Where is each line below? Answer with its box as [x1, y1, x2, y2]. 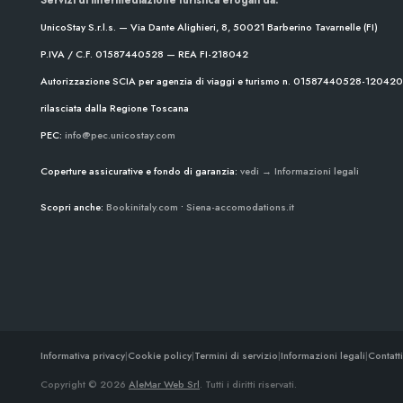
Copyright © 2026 [40, 377, 129, 392]
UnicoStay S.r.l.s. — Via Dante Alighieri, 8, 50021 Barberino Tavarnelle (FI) [40, 19, 378, 34]
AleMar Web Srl [129, 377, 200, 392]
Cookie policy [128, 348, 192, 363]
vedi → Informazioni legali [240, 163, 359, 178]
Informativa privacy [40, 348, 125, 363]
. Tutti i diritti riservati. [200, 377, 297, 392]
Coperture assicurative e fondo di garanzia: [40, 163, 240, 178]
